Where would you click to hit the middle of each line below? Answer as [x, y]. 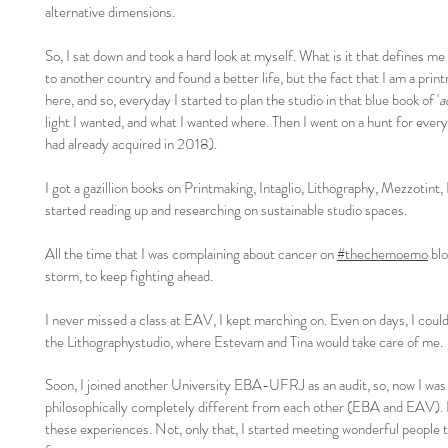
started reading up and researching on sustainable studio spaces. [226, 210]
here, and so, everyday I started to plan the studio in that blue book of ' [242, 100]
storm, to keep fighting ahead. [130, 276]
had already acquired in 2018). [131, 144]
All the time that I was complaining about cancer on [191, 254]
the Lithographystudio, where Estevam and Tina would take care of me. [244, 342]
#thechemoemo [382, 254]
